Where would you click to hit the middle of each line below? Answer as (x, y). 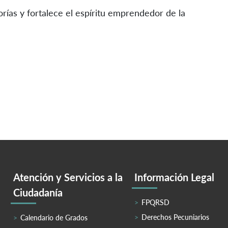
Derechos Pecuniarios (175, 217)
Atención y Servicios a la (68, 177)
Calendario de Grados (54, 217)
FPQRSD (155, 202)
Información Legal (174, 177)
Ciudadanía (38, 192)
